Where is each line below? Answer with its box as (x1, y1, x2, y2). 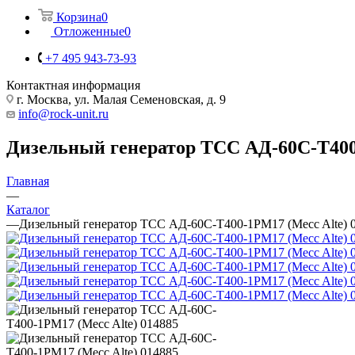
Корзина (56, 10, 101, 24)
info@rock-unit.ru (18, 106, 109, 120)
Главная (6, 174, 49, 188)
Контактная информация (6, 78, 140, 92)
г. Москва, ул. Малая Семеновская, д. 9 (13, 92, 226, 106)
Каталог (6, 202, 50, 216)
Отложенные (54, 24, 124, 38)
